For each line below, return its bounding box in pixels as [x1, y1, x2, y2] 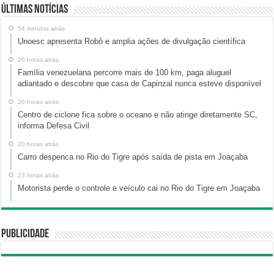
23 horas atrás [18, 171, 59, 179]
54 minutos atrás [18, 24, 65, 32]
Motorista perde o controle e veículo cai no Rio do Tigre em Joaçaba [18, 183, 261, 193]
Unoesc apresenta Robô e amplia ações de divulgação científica [18, 36, 246, 46]
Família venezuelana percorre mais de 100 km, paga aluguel [18, 67, 232, 77]
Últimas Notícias [1, 3, 68, 16]
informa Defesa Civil [18, 120, 90, 130]
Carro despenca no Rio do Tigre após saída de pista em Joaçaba [18, 152, 248, 161]
